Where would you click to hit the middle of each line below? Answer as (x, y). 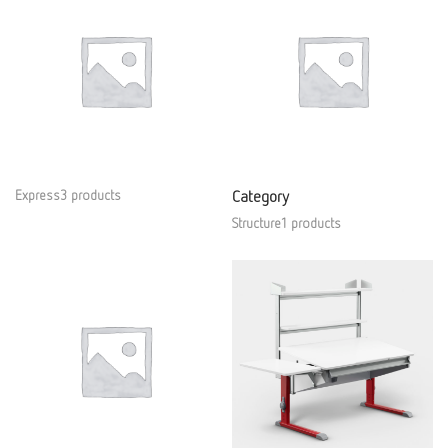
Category (260, 196)
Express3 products (68, 194)
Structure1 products (286, 222)
